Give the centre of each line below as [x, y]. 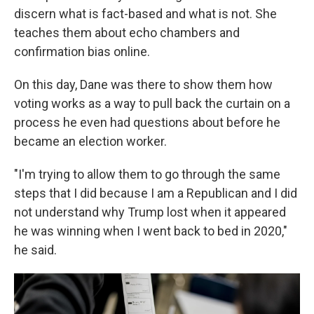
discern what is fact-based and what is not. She [145, 14]
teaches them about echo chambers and [127, 33]
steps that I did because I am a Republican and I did [156, 193]
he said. [35, 250]
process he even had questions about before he [147, 123]
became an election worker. [90, 142]
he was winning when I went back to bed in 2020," [151, 231]
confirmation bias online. [82, 52]
